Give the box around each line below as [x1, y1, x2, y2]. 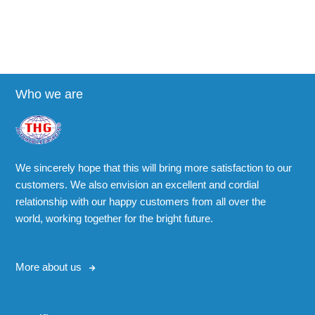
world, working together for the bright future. [15, 212, 214, 225]
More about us [15, 261, 82, 274]
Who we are [15, 87, 84, 102]
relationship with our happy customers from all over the [15, 195, 266, 208]
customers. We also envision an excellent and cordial [15, 179, 259, 191]
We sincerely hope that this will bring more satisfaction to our [15, 162, 292, 174]
